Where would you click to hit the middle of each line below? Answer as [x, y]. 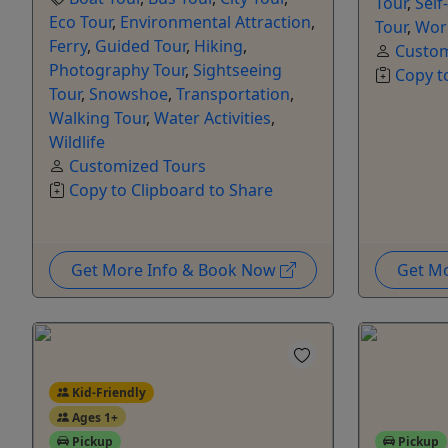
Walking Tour [97, 117]
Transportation [233, 93]
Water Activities [212, 117]
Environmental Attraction [215, 21]
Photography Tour [117, 69]
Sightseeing [237, 69]
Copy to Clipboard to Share [171, 189]
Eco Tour [80, 21]
